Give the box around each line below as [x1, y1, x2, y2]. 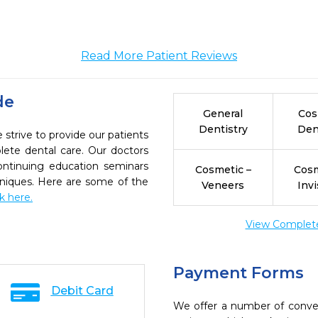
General [203, 107, 243, 120]
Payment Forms [173, 263, 304, 283]
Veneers [202, 179, 245, 192]
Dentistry [198, 123, 248, 136]
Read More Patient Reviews [81, 49, 237, 62]
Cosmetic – [194, 163, 251, 176]
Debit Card [50, 284, 114, 297]
